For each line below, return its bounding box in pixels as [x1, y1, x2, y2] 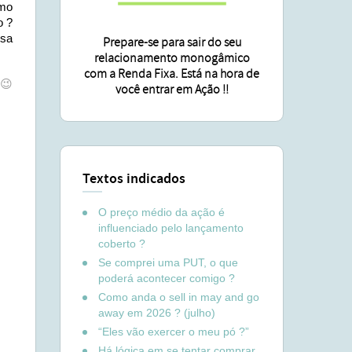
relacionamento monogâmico [93, 50, 250, 66]
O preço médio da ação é [98, 206, 225, 218]
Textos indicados [82, 170, 185, 189]
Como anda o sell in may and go [98, 291, 259, 303]
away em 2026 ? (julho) [98, 306, 215, 319]
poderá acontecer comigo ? [98, 272, 235, 284]
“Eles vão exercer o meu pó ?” [98, 325, 249, 338]
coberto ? [98, 237, 145, 250]
